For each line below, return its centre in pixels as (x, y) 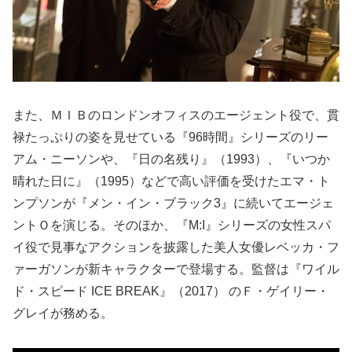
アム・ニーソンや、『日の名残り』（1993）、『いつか (171, 159)
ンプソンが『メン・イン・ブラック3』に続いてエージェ (173, 203)
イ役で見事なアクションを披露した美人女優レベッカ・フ (176, 247)
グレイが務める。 (63, 313)
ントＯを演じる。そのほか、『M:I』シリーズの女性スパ (172, 225)
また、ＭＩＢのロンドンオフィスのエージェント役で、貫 (176, 115)
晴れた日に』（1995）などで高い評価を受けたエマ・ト (171, 181)
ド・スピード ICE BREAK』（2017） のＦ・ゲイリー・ (171, 291)
